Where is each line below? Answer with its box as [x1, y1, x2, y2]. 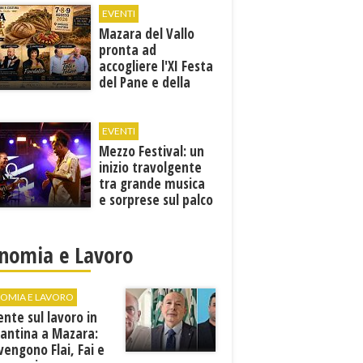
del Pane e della [99, 73, 191, 92]
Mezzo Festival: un [99, 142, 205, 160]
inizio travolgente [99, 158, 203, 177]
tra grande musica [99, 174, 206, 193]
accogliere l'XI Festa [99, 57, 214, 75]
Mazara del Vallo [99, 24, 195, 43]
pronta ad [99, 41, 157, 59]
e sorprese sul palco [99, 190, 214, 209]
